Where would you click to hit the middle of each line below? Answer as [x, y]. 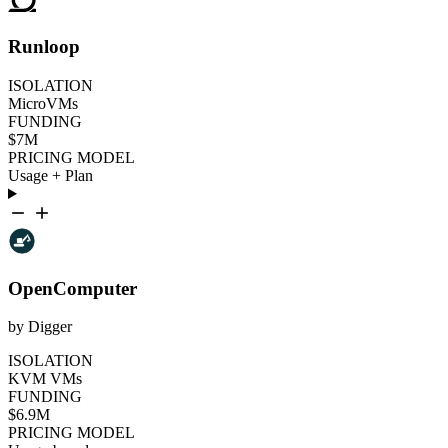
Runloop [44, 47]
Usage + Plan [50, 176]
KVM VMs [45, 379]
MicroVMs [43, 104]
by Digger [40, 327]
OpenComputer [72, 288]
